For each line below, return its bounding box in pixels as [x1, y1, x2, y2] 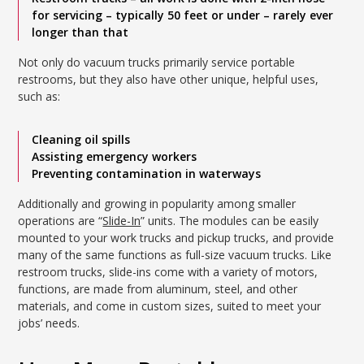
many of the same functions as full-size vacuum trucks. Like [18, 247, 332, 262]
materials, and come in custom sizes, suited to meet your [18, 298, 322, 314]
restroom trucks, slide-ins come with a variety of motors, [18, 264, 318, 279]
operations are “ [18, 213, 103, 228]
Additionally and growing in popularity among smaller [18, 196, 297, 211]
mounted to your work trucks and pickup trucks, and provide [18, 230, 335, 245]
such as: [18, 89, 61, 104]
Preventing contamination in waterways [32, 166, 262, 181]
